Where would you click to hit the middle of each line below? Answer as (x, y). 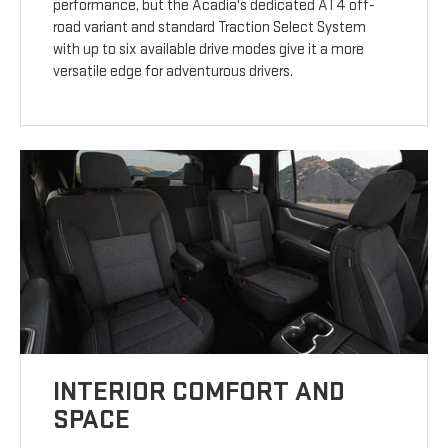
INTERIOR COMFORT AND (199, 392)
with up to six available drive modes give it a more (209, 50)
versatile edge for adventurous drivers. (173, 72)
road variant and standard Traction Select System (210, 28)
